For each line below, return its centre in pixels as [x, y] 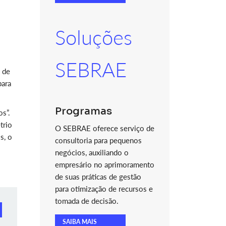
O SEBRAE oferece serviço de [104, 128]
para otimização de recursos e [104, 189]
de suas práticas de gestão [98, 177]
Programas [83, 111]
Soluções [93, 37]
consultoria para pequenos [98, 140]
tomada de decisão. [87, 201]
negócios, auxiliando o [92, 152]
